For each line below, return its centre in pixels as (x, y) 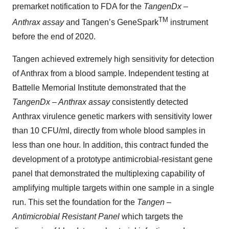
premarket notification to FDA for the (78, 6)
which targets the (152, 216)
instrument (188, 22)
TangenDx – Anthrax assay (61, 102)
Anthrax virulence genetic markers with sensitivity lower (112, 116)
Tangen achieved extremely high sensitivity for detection (113, 59)
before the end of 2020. (54, 36)
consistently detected (149, 102)
